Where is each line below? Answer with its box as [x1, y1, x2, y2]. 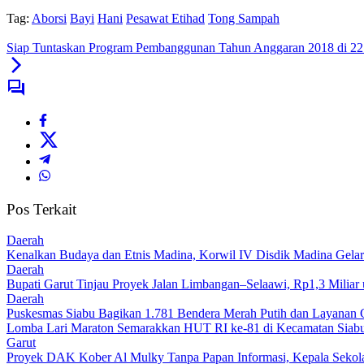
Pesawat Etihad [126, 11, 205, 25]
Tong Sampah [208, 11, 279, 25]
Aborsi [32, 11, 67, 25]
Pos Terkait [6, 200, 76, 218]
